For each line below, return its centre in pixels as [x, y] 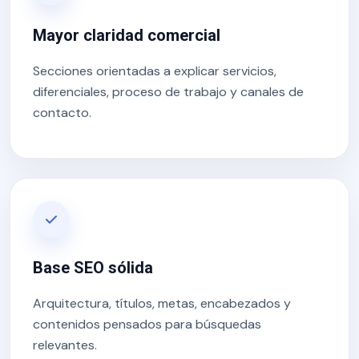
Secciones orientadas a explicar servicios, [155, 71]
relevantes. [65, 345]
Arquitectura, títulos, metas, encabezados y [162, 303]
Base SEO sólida [93, 268]
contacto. [62, 113]
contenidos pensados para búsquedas [147, 324]
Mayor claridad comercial [127, 35]
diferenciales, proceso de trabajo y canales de [168, 92]
